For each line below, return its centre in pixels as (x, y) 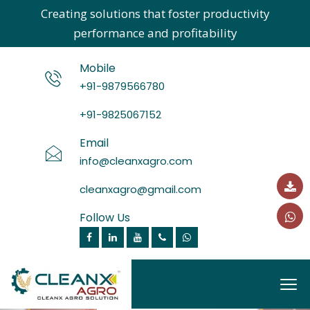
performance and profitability (155, 33)
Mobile (98, 68)
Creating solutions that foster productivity (155, 13)
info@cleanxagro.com (136, 161)
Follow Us (105, 218)
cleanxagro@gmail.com (140, 189)
